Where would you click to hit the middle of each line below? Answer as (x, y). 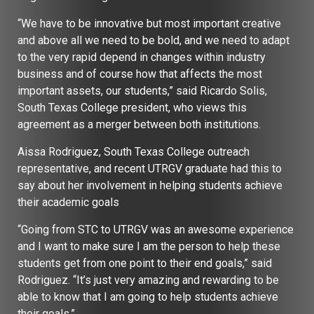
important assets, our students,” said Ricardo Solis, (142, 90)
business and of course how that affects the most (140, 74)
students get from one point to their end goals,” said (145, 263)
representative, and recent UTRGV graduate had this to (150, 168)
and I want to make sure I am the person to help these (149, 246)
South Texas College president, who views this (132, 107)
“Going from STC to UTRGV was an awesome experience (156, 229)
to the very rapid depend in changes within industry (142, 57)
